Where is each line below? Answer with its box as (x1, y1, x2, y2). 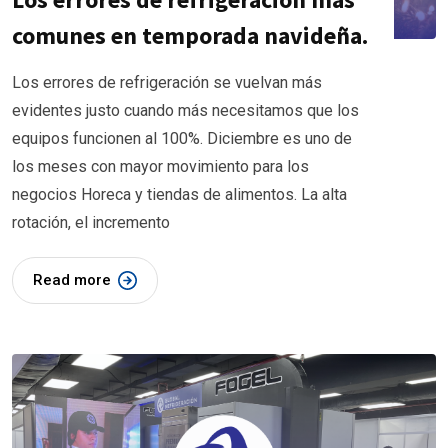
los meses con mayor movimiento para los (12, 157, 309, 177)
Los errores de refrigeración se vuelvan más (12, 73, 322, 93)
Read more (33, 271, 111, 290)
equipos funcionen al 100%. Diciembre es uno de (12, 129, 352, 149)
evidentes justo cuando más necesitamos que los (12, 101, 359, 121)
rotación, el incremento (12, 213, 170, 233)
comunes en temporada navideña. (12, 20, 368, 52)
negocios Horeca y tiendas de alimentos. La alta (12, 185, 347, 205)
